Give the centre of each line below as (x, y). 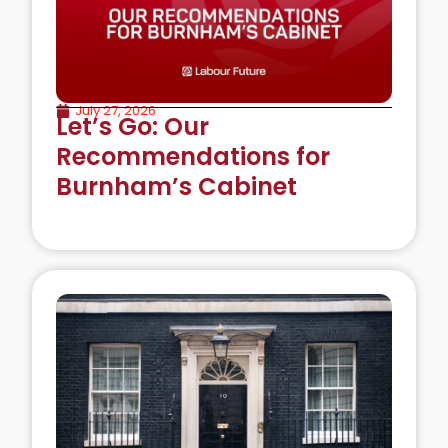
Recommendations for (193, 156)
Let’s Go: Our (132, 126)
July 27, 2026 (115, 110)
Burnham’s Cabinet (176, 186)
